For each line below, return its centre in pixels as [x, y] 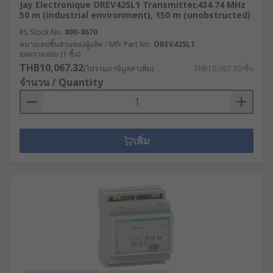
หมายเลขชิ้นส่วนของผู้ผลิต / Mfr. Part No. [86, 44]
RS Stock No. [41, 32]
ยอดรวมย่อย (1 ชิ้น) [50, 54]
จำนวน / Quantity [61, 82]
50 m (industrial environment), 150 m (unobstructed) [135, 15]
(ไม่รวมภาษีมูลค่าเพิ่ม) [119, 69]
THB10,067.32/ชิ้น [223, 69]
